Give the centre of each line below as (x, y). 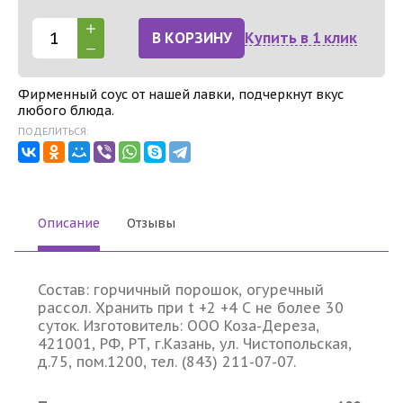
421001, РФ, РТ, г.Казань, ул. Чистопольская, (195, 344)
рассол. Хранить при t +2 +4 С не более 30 (191, 308)
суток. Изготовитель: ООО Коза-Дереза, (179, 326)
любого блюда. (66, 111)
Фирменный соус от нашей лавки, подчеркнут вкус (181, 94)
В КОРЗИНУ (192, 38)
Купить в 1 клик (301, 38)
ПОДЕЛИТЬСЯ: (53, 131)
